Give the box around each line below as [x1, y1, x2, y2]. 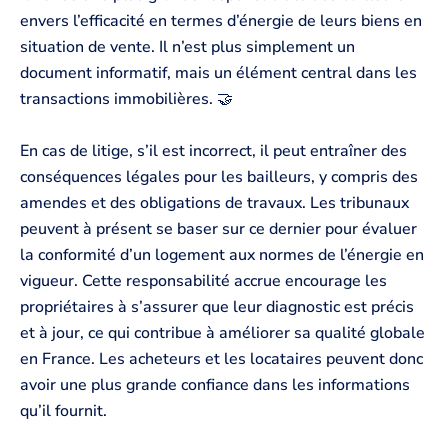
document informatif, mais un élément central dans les [20, 62, 417, 85]
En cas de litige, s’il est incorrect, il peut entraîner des [20, 139, 407, 162]
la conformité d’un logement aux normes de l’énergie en [20, 243, 424, 266]
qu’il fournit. [20, 399, 107, 422]
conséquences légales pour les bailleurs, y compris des [20, 165, 418, 188]
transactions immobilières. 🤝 [20, 88, 233, 111]
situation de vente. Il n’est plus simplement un [20, 36, 355, 59]
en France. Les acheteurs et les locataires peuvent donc [20, 347, 423, 370]
